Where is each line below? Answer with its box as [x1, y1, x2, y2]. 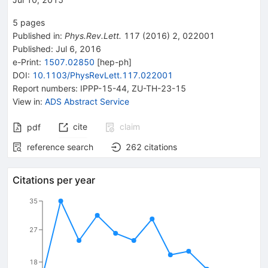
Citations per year [13, 173, 95, 186]
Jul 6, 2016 [53, 43, 101, 54]
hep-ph [100, 56, 129, 67]
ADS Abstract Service [45, 96, 129, 106]
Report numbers [13, 83, 75, 93]
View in [13, 96, 40, 106]
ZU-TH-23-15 [132, 83, 186, 93]
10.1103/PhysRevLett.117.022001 [32, 69, 173, 80]
